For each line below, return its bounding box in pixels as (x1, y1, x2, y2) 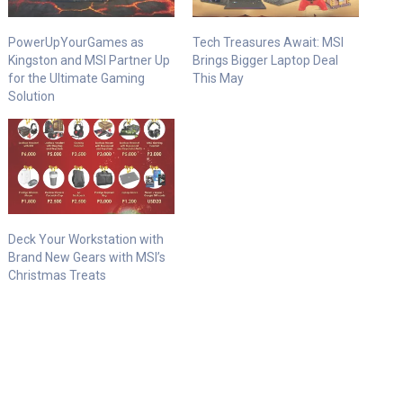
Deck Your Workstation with (8, 231, 165, 246)
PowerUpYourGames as (8, 35, 145, 50)
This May (193, 71, 244, 86)
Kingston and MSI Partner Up (8, 53, 171, 68)
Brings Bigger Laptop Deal (193, 53, 338, 68)
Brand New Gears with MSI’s (8, 249, 166, 264)
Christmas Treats (8, 267, 107, 282)
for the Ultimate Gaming (8, 71, 146, 86)
